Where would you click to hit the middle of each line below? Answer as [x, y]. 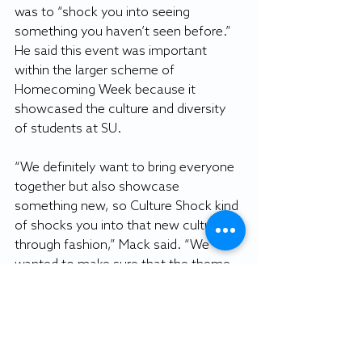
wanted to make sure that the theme [124, 265]
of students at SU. [68, 129]
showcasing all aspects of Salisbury [120, 323]
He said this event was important [112, 52]
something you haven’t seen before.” [124, 32]
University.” [47, 343]
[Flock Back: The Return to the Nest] [122, 284]
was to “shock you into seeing [104, 13]
